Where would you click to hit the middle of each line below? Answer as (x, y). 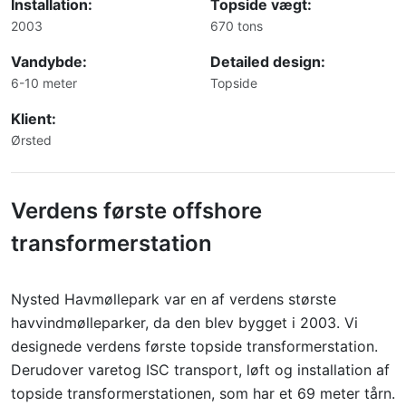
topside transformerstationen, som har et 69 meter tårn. (203, 393)
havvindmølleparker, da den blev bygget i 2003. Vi (184, 323)
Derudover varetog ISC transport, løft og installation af (200, 370)
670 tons (237, 26)
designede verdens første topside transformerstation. (194, 346)
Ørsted (31, 140)
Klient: (34, 119)
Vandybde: (49, 62)
